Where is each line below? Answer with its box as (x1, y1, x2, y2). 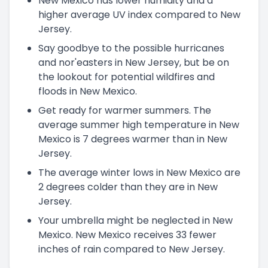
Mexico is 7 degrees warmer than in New (38, 132, 227, 146)
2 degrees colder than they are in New (38, 179, 218, 194)
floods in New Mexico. (38, 84, 137, 98)
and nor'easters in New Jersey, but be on (38, 55, 229, 69)
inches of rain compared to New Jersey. (38, 242, 225, 256)
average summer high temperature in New (38, 117, 239, 132)
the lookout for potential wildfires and (38, 69, 215, 84)
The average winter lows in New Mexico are (38, 165, 240, 179)
